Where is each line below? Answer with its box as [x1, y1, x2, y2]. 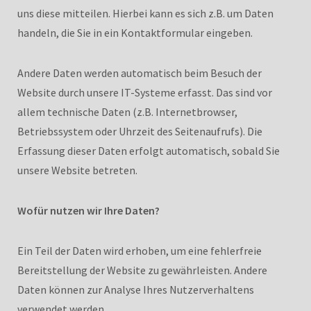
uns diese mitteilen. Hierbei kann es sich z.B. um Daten [17, 6, 274, 20]
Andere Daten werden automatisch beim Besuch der [17, 65, 262, 80]
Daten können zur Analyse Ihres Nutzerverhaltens [17, 282, 254, 296]
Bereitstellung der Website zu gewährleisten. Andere [17, 262, 267, 277]
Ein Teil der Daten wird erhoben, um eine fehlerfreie [17, 243, 262, 258]
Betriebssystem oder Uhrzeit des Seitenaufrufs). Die [17, 124, 262, 138]
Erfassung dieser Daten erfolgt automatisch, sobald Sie [17, 143, 280, 158]
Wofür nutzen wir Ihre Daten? [17, 203, 160, 217]
